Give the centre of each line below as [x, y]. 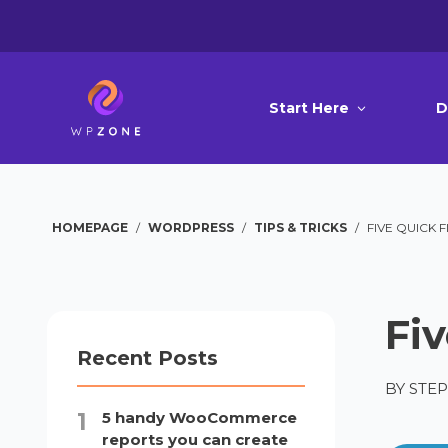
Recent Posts [148, 358]
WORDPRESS [191, 227]
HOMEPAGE [90, 227]
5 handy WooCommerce [200, 417]
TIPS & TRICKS [301, 227]
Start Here [309, 108]
